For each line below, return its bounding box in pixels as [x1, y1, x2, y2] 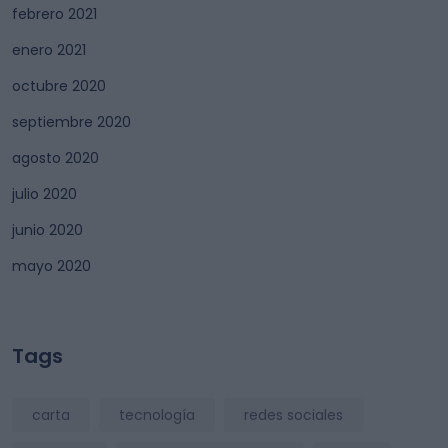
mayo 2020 [12, 256, 91, 276]
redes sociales [244, 405, 343, 425]
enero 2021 [12, 40, 86, 60]
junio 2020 [12, 220, 83, 240]
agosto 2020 [12, 148, 99, 168]
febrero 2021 [12, 4, 97, 24]
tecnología [119, 405, 195, 425]
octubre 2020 [12, 76, 106, 96]
